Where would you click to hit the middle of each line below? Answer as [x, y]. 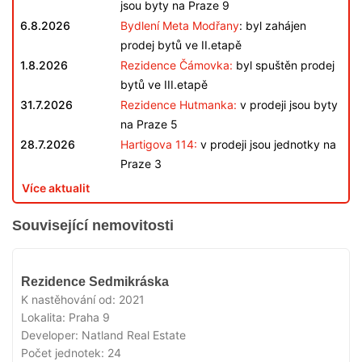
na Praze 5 [149, 124]
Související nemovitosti [93, 225]
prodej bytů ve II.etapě [181, 45]
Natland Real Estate [134, 335]
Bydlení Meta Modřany [180, 25]
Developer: [51, 335]
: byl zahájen [273, 25]
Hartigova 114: [159, 144]
